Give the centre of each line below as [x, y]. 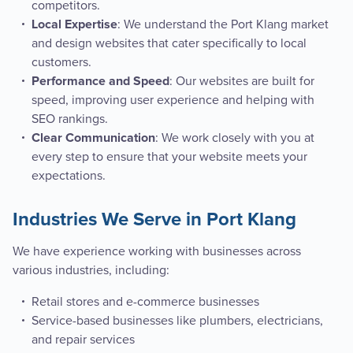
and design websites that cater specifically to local [169, 44]
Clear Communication [93, 138]
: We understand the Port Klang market [223, 25]
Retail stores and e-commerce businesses [145, 302]
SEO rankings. [70, 119]
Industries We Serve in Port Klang [154, 220]
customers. [61, 63]
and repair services [83, 340]
